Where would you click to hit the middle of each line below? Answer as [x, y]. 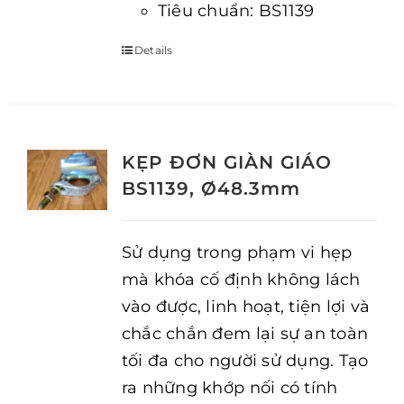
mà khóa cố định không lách [241, 280]
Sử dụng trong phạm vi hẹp [237, 252]
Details [153, 50]
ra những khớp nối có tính [230, 388]
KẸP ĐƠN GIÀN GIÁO [226, 162]
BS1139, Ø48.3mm [211, 188]
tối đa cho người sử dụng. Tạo [245, 361]
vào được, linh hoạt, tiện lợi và [246, 307]
